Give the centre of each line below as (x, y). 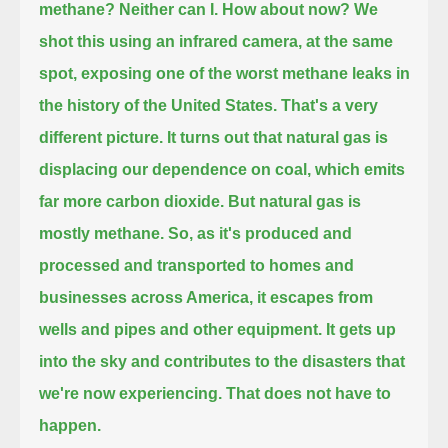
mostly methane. (102, 233)
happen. (70, 425)
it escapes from (315, 297)
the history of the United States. (158, 105)
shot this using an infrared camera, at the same (216, 41)
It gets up (361, 329)
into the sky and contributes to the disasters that (222, 361)
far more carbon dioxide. (132, 201)
